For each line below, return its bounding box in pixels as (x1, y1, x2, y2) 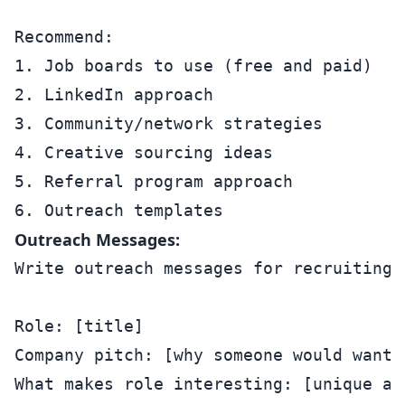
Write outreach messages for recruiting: (14, 259, 402, 278)
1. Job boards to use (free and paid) (14, 56, 372, 75)
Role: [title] (14, 316, 144, 335)
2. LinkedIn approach (14, 85, 213, 104)
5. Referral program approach (14, 172, 293, 191)
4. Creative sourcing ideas (14, 143, 273, 162)
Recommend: (14, 27, 114, 46)
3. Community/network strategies (14, 114, 323, 133)
